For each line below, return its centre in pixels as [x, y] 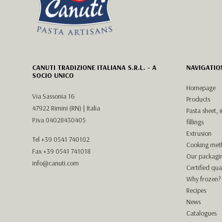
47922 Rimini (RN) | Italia [66, 108]
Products [198, 99]
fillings [195, 122]
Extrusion [199, 133]
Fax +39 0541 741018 [61, 151]
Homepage [201, 87]
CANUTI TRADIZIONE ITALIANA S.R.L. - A [94, 67]
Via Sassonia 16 [54, 96]
